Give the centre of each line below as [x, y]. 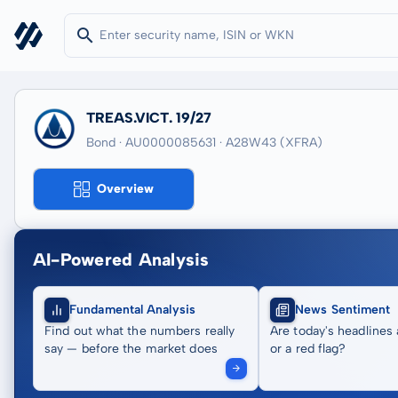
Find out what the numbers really [140, 331]
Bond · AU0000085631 [151, 143]
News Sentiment [343, 310]
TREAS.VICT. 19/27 [149, 118]
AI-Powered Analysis [121, 259]
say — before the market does [131, 349]
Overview [125, 189]
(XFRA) [301, 143]
